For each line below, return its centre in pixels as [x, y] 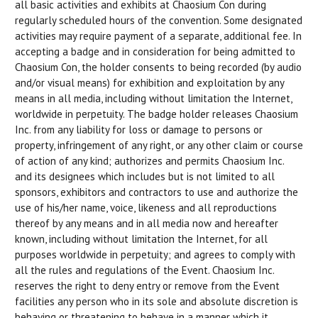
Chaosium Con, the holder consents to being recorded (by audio [158, 67]
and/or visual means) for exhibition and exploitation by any [149, 82]
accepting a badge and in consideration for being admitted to [155, 51]
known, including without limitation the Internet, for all [141, 238]
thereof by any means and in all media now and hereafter [147, 223]
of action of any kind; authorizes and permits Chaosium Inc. [149, 160]
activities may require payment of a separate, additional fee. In [158, 35]
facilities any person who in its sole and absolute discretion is [157, 301]
